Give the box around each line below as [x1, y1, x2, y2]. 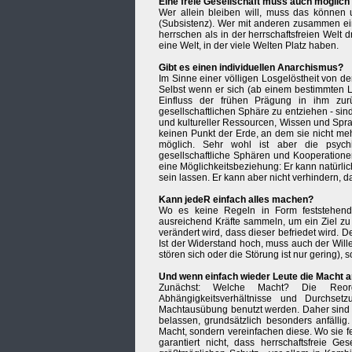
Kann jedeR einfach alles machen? [159, 194, 313, 206]
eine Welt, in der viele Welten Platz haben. [159, 40, 339, 52]
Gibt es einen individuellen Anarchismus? [159, 62, 343, 74]
